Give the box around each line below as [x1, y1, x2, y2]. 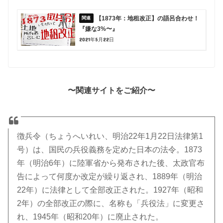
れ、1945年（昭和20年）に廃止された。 [17, 213, 164, 222]
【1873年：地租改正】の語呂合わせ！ [96, 15, 200, 22]
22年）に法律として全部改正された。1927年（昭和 [17, 186, 204, 195]
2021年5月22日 [79, 36, 114, 43]
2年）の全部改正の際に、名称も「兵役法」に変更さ [17, 199, 205, 208]
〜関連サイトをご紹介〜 [68, 86, 155, 95]
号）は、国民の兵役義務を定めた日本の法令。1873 [17, 145, 203, 154]
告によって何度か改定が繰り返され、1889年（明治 [17, 172, 203, 181]
